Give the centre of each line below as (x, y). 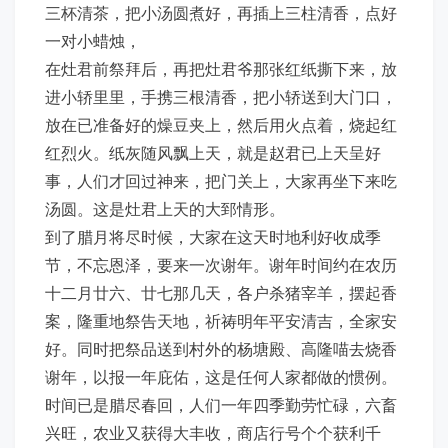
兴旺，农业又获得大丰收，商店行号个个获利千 (213, 432)
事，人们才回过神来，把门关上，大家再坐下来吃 (221, 180)
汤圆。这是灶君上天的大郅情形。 (165, 208)
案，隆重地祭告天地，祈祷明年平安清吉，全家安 (221, 320)
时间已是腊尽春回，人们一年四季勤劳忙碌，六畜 (221, 404)
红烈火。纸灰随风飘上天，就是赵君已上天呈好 (213, 152)
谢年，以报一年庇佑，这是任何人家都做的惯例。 (221, 376)
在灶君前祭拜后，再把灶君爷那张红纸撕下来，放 (221, 68)
